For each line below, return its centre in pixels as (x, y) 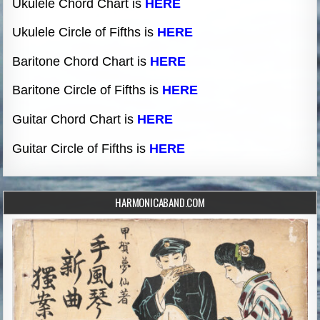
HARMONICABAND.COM (160, 202)
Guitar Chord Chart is (75, 120)
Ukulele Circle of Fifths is (85, 32)
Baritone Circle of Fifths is (87, 90)
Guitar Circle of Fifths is (81, 148)
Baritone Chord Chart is (81, 61)
